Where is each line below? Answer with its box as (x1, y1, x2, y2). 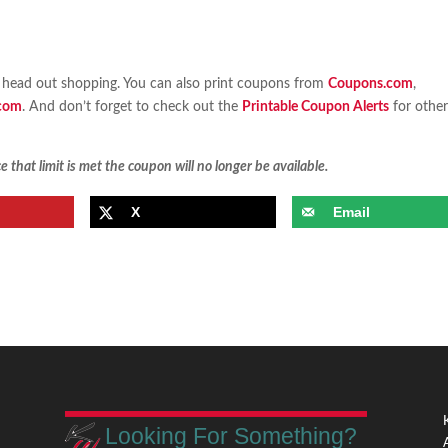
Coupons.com (328, 77, 414, 92)
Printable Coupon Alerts (242, 100, 390, 115)
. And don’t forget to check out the (22, 100, 243, 115)
